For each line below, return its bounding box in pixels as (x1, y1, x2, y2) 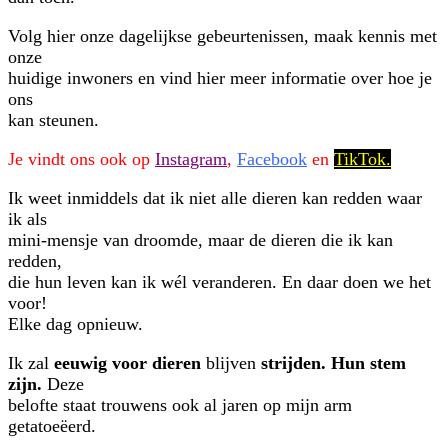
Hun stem (331, 353, 406, 374)
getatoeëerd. (8, 416, 96, 437)
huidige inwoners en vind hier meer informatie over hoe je (8, 68, 432, 89)
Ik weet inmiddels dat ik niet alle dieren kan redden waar (8, 188, 422, 209)
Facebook (237, 149, 307, 170)
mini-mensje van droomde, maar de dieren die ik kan (8, 230, 393, 251)
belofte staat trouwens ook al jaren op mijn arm (8, 395, 352, 416)
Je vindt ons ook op (8, 149, 155, 170)
